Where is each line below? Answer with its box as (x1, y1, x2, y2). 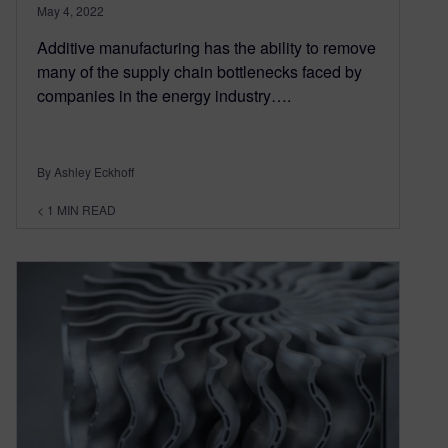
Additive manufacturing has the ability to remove (37, 36, 376, 60)
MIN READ (57, 201, 116, 219)
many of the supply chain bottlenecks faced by (37, 60, 362, 84)
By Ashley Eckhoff (37, 163, 134, 181)
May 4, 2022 (37, 2, 104, 20)
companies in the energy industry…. (37, 84, 291, 108)
